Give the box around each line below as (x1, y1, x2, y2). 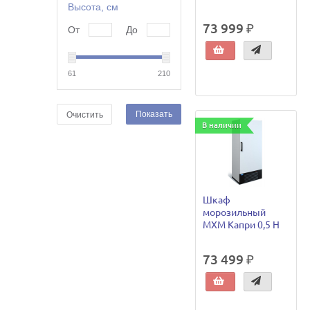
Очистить (66, 110, 103, 120)
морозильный (203, 206, 266, 218)
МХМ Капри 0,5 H (203, 219, 280, 230)
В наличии (202, 120, 242, 129)
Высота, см (68, 1, 119, 12)
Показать (135, 109, 172, 119)
